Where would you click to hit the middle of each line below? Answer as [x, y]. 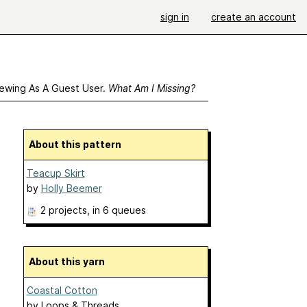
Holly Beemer [71, 188]
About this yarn [70, 261]
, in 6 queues [116, 210]
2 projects [63, 210]
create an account [254, 17]
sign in [175, 17]
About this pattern [78, 144]
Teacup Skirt [56, 173]
